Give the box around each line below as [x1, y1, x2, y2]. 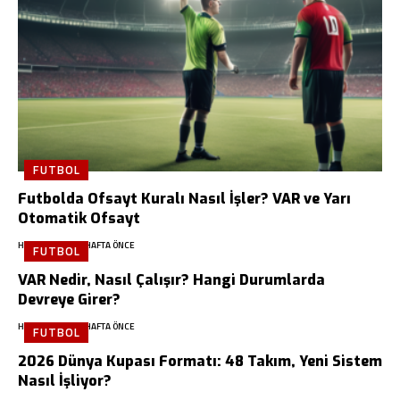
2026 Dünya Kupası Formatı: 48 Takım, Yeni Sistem [18, 351, 382, 371]
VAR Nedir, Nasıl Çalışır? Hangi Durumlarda [18, 270, 325, 289]
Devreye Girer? [18, 289, 121, 309]
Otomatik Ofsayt [18, 208, 140, 228]
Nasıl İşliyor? [18, 371, 112, 390]
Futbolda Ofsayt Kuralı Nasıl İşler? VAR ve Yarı [18, 188, 351, 208]
